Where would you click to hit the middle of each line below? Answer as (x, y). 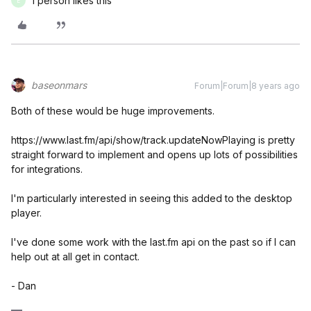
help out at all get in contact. (75, 257)
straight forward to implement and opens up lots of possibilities (154, 154)
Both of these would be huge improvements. (113, 111)
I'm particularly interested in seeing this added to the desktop (152, 198)
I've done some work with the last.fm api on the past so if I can (153, 242)
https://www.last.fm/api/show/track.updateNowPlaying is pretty (153, 140)
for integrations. (47, 169)
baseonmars (59, 85)
